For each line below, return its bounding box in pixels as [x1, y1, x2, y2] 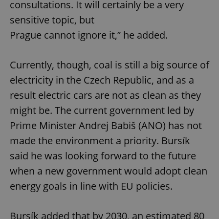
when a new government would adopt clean [10, 164, 207, 178]
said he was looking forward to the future [10, 149, 196, 163]
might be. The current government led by [10, 104, 194, 117]
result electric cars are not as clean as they [10, 88, 201, 102]
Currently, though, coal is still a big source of [10, 58, 209, 72]
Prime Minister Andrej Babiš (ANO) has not [10, 119, 202, 132]
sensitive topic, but [10, 13, 94, 27]
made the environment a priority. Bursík [10, 134, 190, 148]
